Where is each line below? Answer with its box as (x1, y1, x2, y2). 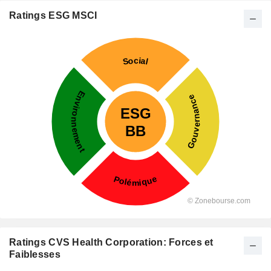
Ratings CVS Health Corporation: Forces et (9, 237, 214, 247)
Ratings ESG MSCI (9, 10, 97, 21)
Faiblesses (9, 249, 60, 260)
